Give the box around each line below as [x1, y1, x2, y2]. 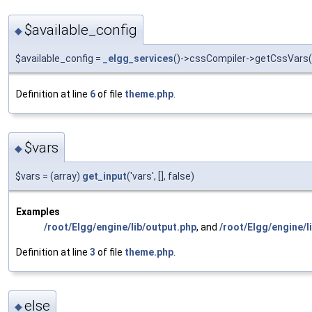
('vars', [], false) [127, 171, 194, 182]
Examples [16, 206, 60, 218]
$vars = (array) [15, 171, 82, 182]
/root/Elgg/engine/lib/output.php [44, 221, 196, 233]
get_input [82, 171, 127, 182]
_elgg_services [103, 52, 173, 64]
